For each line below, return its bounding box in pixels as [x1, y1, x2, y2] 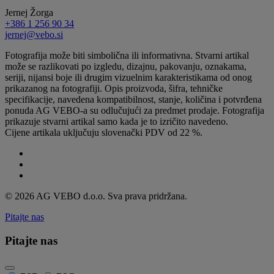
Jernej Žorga [5, 7, 53, 18]
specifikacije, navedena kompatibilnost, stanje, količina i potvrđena [5, 94, 262, 105]
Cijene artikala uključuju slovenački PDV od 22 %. [5, 127, 202, 138]
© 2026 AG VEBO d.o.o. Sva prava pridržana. [5, 191, 187, 202]
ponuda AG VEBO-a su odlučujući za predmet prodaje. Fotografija [5, 105, 264, 116]
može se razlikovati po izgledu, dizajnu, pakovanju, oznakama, [5, 61, 246, 72]
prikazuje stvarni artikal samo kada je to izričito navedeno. [5, 116, 228, 127]
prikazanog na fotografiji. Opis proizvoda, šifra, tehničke [5, 83, 223, 94]
